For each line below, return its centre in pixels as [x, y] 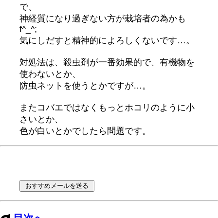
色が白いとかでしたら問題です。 [85, 131]
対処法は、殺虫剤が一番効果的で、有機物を [107, 63]
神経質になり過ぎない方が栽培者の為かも [103, 19]
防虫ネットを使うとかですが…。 [85, 86]
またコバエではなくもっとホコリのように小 [107, 108]
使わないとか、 [50, 74]
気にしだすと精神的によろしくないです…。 [107, 41]
